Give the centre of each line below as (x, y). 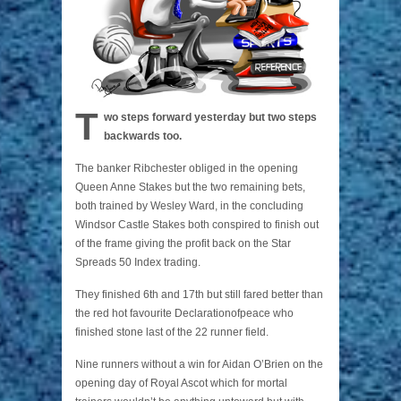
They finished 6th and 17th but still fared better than (199, 295)
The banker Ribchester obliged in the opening (187, 169)
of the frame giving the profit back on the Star (183, 244)
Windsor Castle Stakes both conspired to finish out (197, 225)
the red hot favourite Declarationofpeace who (184, 314)
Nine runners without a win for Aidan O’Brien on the (199, 365)
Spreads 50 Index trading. (138, 263)
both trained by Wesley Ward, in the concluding (189, 206)
